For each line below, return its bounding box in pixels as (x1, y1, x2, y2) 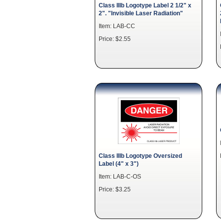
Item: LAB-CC (99, 23, 135, 29)
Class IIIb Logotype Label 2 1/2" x (99, 2, 191, 8)
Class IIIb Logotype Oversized (99, 152, 182, 159)
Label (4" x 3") (99, 160, 139, 167)
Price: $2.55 (99, 36, 131, 42)
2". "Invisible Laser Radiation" (99, 10, 183, 16)
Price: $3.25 (99, 186, 131, 192)
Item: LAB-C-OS (99, 173, 141, 180)
